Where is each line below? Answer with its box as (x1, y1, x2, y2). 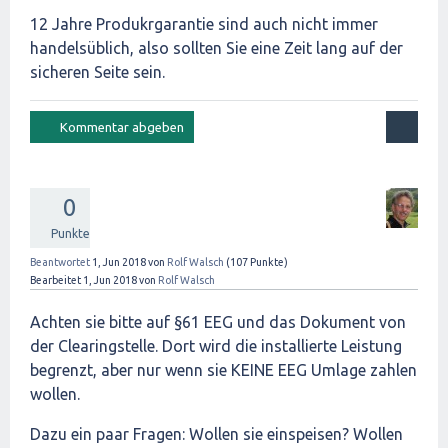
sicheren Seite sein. (30, 63, 165, 81)
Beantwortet (30, 256, 90, 268)
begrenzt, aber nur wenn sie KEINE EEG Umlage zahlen (30, 361, 417, 379)
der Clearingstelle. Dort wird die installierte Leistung (30, 337, 402, 355)
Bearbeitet (30, 274, 81, 286)
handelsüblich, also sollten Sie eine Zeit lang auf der (30, 39, 403, 57)
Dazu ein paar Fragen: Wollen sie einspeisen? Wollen (30, 425, 403, 443)
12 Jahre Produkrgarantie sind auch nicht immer (30, 15, 378, 33)
